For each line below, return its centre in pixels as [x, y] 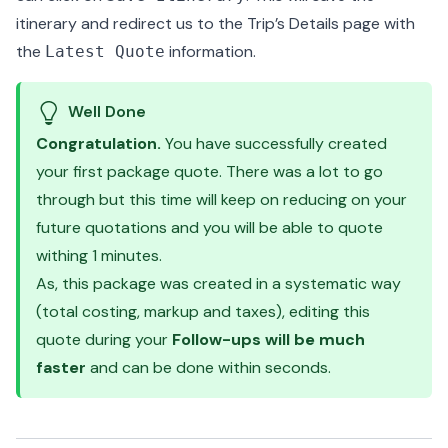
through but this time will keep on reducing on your [221, 199]
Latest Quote [105, 51]
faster [61, 367]
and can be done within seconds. [208, 367]
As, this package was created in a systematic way [218, 283]
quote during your [104, 339]
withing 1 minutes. [99, 255]
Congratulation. [98, 143]
